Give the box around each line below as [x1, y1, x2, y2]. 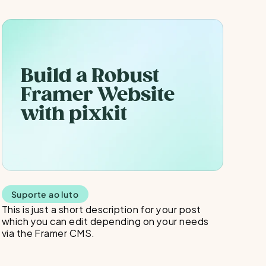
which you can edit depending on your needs [1, 213, 209, 229]
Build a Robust [20, 64, 159, 88]
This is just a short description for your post [1, 201, 201, 217]
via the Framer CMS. [1, 224, 95, 240]
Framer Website [20, 83, 175, 107]
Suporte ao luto [11, 189, 79, 199]
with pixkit [20, 102, 127, 126]
